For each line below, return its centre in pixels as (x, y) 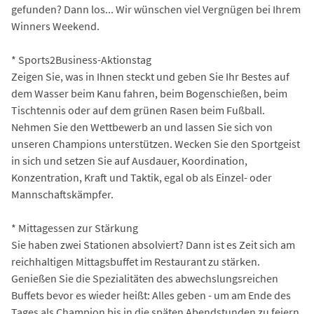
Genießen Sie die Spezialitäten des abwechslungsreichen (145, 279)
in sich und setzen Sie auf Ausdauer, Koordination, (129, 161)
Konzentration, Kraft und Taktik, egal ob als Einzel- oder (142, 178)
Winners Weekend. (55, 26)
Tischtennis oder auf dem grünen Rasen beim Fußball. (138, 110)
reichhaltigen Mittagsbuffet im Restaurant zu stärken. (136, 262)
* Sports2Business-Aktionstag (81, 60)
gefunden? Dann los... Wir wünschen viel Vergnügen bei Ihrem (156, 9)
